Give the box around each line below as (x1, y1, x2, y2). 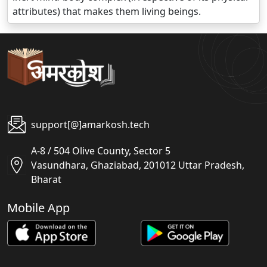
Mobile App (7, 200, 70, 216)
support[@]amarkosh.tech (31, 118, 150, 132)
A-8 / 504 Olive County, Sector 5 (31, 144, 170, 158)
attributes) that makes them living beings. (13, 5, 201, 18)
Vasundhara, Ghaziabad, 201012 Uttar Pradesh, (31, 159, 244, 172)
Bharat (31, 173, 61, 187)
